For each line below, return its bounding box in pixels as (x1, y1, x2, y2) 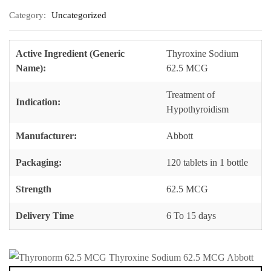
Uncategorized (51, 10, 106, 21)
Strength (16, 184, 51, 195)
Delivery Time (16, 211, 74, 221)
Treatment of (166, 90, 215, 100)
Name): (16, 63, 46, 74)
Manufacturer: (16, 131, 77, 142)
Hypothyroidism (166, 104, 229, 115)
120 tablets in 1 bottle (166, 157, 248, 168)
